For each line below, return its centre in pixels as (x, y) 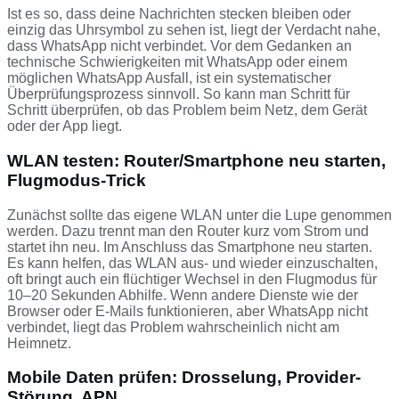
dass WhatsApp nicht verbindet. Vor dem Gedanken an (179, 46)
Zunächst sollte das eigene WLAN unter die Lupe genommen (199, 215)
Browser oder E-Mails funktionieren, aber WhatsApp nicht (187, 311)
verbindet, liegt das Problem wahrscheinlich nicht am (173, 327)
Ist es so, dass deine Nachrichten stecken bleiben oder (179, 14)
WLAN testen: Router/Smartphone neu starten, (196, 160)
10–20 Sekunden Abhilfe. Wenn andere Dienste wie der (183, 295)
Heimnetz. (39, 343)
